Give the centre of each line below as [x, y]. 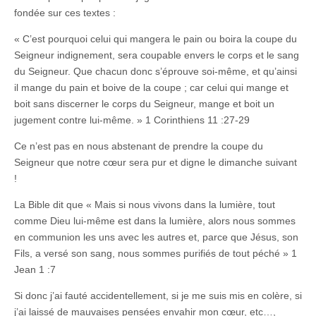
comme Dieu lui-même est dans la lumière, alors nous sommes [155, 220]
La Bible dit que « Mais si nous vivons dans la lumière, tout [145, 204]
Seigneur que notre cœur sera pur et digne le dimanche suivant [156, 162]
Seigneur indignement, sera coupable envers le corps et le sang [157, 55]
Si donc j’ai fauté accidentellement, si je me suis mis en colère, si [158, 295]
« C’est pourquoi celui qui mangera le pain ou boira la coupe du [156, 38]
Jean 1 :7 [35, 269]
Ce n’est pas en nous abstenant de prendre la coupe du [139, 146]
